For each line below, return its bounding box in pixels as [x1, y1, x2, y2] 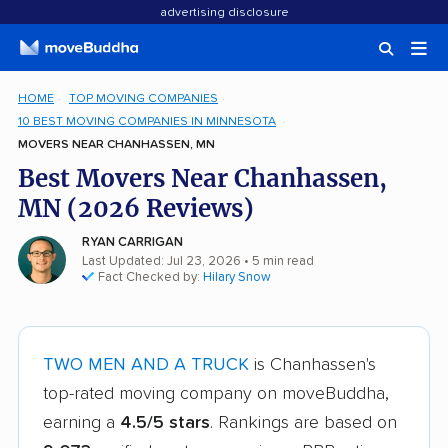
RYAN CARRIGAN [82, 236, 183, 249]
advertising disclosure [159, 7, 289, 19]
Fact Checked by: [98, 271, 203, 284]
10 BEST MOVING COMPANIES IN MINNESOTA [18, 115, 276, 128]
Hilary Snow [203, 271, 271, 284]
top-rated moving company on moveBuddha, [43, 385, 389, 403]
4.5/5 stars [120, 414, 210, 432]
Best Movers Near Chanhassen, [18, 163, 387, 194]
